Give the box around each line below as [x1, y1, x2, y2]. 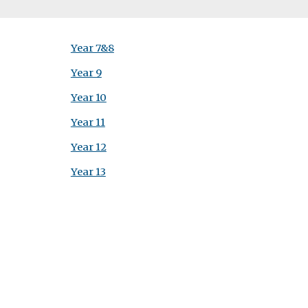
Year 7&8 [70, 42, 114, 54]
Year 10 [70, 91, 107, 104]
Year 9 [70, 67, 102, 79]
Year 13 [70, 166, 106, 178]
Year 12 [70, 141, 107, 153]
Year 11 [70, 116, 105, 129]
